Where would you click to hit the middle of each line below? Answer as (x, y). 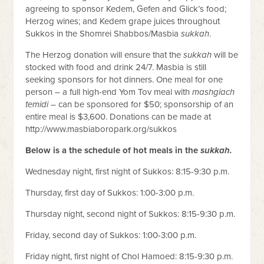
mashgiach (214, 92)
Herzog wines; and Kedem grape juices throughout (123, 21)
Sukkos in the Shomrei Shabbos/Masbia (103, 34)
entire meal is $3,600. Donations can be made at (118, 117)
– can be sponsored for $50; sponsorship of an (141, 104)
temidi (37, 104)
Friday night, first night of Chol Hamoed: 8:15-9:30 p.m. (129, 256)
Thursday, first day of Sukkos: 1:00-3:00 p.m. (110, 193)
